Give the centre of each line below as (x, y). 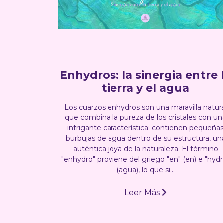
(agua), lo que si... (145, 169)
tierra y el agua (145, 88)
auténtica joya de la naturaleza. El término (145, 149)
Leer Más (143, 192)
